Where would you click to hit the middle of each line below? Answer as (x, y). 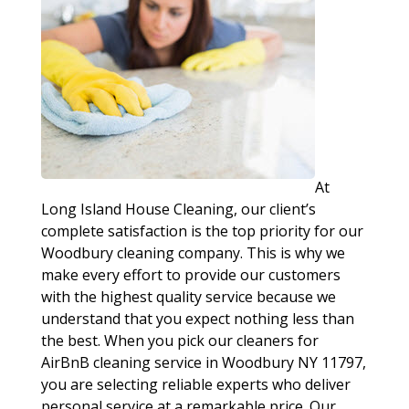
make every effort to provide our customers (190, 275)
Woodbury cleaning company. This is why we (193, 253)
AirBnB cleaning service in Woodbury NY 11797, (203, 362)
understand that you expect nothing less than (197, 319)
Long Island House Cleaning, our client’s (178, 209)
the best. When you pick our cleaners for (179, 341)
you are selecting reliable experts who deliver (195, 384)
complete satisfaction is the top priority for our (202, 231)
